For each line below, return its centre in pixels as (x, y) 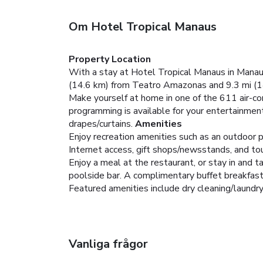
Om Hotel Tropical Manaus (143, 26)
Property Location (110, 59)
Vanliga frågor (108, 244)
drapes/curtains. (101, 124)
